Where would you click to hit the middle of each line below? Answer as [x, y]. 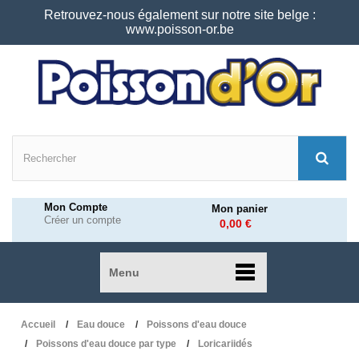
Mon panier [240, 209]
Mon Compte [76, 207]
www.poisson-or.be [179, 29]
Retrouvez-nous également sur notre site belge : [179, 15]
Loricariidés [225, 344]
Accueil [38, 325]
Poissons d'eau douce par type [106, 344]
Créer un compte [83, 220]
